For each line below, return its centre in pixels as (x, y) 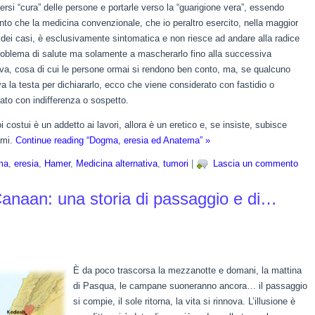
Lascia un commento (256, 164)
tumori (176, 164)
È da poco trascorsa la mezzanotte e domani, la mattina (187, 270)
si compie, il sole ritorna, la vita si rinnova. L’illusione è (184, 301)
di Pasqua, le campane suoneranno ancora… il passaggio (190, 286)
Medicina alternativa (117, 164)
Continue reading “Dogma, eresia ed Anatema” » (113, 140)
